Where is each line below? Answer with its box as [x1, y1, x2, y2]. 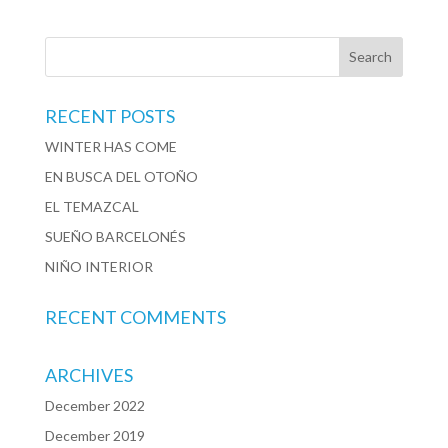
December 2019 [44, 426, 145, 444]
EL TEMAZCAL [44, 197, 139, 215]
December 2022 [44, 396, 145, 414]
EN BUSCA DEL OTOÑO [44, 167, 198, 185]
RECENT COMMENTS [44, 305, 226, 328]
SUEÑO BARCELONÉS [44, 227, 186, 245]
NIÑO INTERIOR [44, 257, 153, 275]
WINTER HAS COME [44, 137, 177, 155]
